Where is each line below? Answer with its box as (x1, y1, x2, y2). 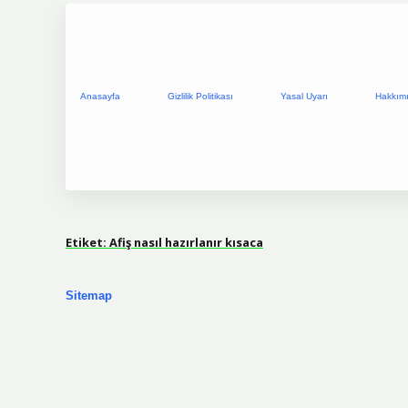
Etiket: (66, 233, 109, 250)
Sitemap (66, 289, 112, 303)
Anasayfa (80, 91, 120, 102)
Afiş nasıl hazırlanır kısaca (109, 233, 263, 250)
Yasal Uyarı (280, 91, 328, 102)
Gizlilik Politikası (168, 91, 233, 102)
